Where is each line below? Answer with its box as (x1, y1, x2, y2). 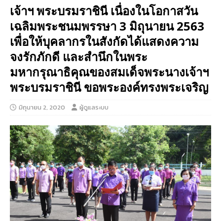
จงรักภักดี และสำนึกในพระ (10, 48, 147, 65)
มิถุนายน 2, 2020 (19, 102, 65, 112)
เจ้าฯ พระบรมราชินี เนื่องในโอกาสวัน (10, 2, 198, 19)
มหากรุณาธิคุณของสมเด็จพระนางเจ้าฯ (10, 63, 209, 80)
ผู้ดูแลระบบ (79, 102, 109, 112)
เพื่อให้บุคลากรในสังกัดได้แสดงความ (10, 33, 199, 49)
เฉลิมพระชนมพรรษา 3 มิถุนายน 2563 (10, 17, 204, 34)
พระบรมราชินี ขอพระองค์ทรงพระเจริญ (10, 78, 208, 95)
